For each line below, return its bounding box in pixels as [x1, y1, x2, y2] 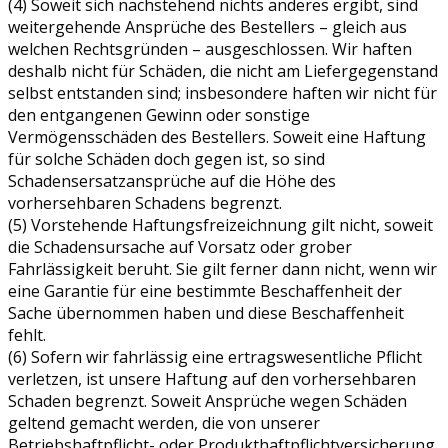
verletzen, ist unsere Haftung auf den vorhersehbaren [8, 367, 416, 390]
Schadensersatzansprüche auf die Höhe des [8, 169, 336, 192]
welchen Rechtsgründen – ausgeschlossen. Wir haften [8, 37, 412, 60]
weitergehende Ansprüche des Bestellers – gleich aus [8, 15, 407, 38]
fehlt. [8, 323, 46, 346]
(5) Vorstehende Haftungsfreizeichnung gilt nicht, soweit [8, 213, 433, 236]
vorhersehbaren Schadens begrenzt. [8, 191, 282, 214]
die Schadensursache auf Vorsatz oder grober [8, 235, 352, 258]
